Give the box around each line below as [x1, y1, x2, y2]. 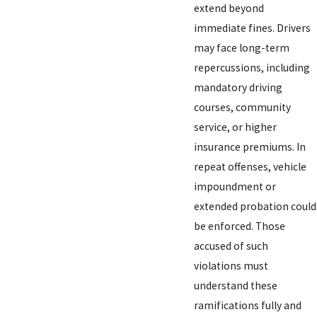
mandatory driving [194, 80, 283, 94]
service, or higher [194, 120, 277, 134]
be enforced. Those [194, 219, 286, 233]
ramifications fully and [194, 298, 302, 312]
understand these [194, 278, 278, 292]
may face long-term [194, 40, 290, 54]
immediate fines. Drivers [194, 21, 311, 35]
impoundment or [194, 179, 277, 193]
